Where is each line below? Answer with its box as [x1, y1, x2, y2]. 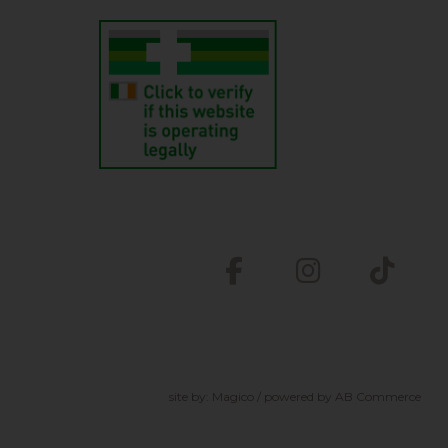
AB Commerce [335, 389, 422, 405]
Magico [212, 389, 255, 405]
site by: [169, 389, 213, 405]
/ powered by [254, 389, 336, 405]
